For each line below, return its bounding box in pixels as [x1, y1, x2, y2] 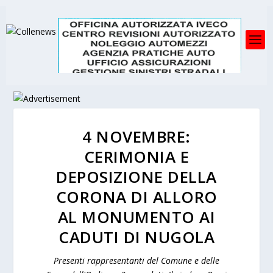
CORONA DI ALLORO [55, 186, 218, 208]
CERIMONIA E [83, 146, 190, 168]
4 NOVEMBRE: [82, 126, 191, 147]
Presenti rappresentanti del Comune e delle [54, 255, 219, 266]
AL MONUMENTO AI [57, 206, 216, 228]
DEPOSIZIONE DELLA [56, 166, 217, 188]
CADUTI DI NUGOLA [58, 226, 214, 248]
